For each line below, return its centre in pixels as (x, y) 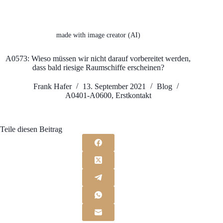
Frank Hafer (52, 87)
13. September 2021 (114, 87)
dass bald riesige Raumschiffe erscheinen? (98, 68)
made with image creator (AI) (98, 35)
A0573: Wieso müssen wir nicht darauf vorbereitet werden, (98, 59)
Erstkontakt (133, 96)
